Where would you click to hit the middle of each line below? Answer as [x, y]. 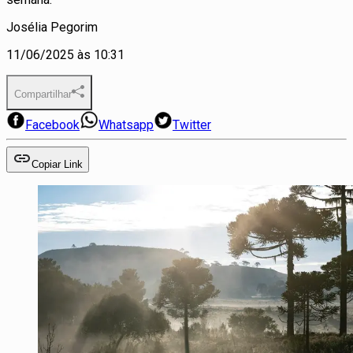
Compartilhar [43, 94]
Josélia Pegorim [52, 27]
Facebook [52, 124]
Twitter [192, 124]
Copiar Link [57, 164]
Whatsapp [126, 124]
